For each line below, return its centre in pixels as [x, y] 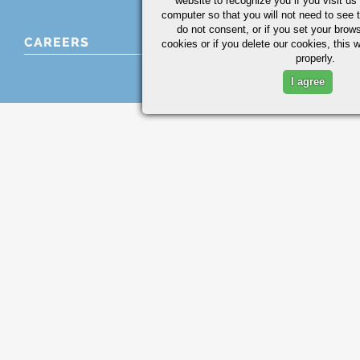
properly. [316, 58]
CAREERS [57, 42]
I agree [308, 81]
